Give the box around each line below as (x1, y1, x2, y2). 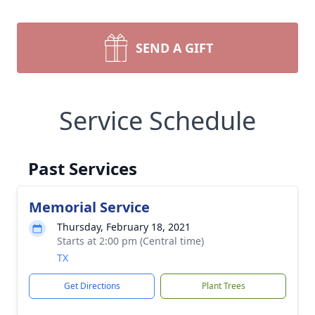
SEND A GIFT (136, 39, 213, 56)
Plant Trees (201, 280, 245, 292)
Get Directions (63, 280, 120, 292)
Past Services (28, 157, 137, 180)
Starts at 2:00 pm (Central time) (57, 234, 204, 247)
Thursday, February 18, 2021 (57, 220, 191, 233)
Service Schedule (59, 103, 256, 138)
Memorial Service (29, 198, 150, 217)
